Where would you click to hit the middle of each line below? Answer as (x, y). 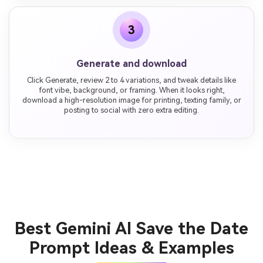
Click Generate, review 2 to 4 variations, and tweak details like (131, 80)
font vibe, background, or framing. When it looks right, (131, 90)
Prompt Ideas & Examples (131, 248)
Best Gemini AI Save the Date (131, 229)
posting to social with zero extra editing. (131, 110)
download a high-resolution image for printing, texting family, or (131, 100)
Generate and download (131, 64)
